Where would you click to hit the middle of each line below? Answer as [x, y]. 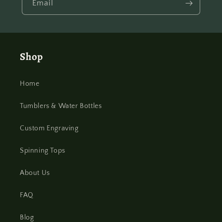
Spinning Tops [43, 151]
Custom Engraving [49, 128]
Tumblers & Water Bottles [61, 106]
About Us [35, 173]
